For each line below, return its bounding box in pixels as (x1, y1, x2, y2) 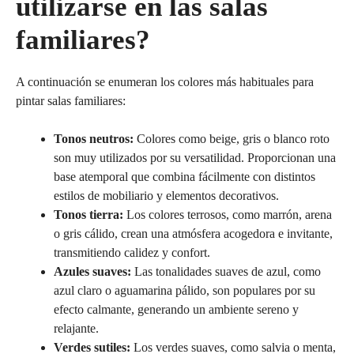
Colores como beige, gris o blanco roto (134, 132, 330, 146)
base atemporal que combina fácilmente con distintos (54, 170, 315, 184)
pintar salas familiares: (16, 94, 126, 108)
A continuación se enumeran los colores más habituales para (16, 75, 314, 89)
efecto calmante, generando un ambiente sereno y (54, 303, 299, 317)
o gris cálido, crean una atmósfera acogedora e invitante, (54, 227, 333, 241)
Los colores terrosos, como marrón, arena (123, 208, 332, 222)
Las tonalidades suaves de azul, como (131, 265, 321, 279)
